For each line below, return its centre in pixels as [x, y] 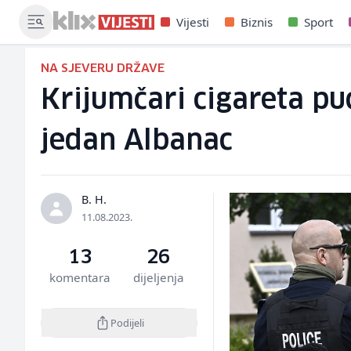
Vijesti [193, 22]
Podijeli [127, 322]
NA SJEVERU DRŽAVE [103, 69]
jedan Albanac [137, 141]
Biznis [257, 22]
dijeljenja [158, 277]
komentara [80, 277]
